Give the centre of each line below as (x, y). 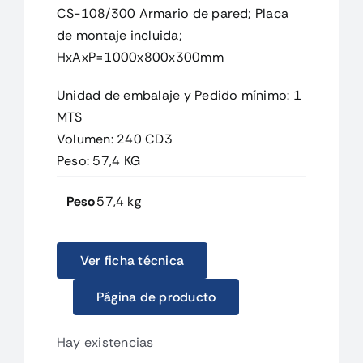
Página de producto (156, 297)
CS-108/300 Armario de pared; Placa (173, 13)
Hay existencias (105, 343)
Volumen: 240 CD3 (114, 139)
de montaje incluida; (119, 35)
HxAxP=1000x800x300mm (140, 57)
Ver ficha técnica (132, 261)
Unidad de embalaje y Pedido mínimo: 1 (179, 95)
